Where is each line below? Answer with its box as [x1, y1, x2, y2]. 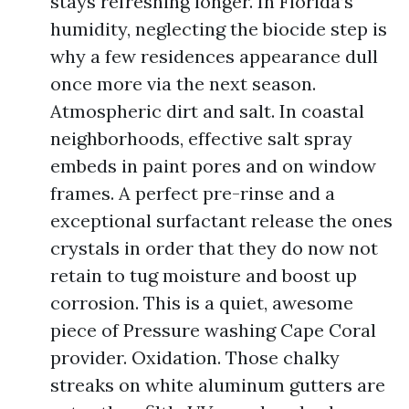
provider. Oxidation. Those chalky [50, 346, 340, 369]
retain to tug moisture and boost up [50, 264, 357, 287]
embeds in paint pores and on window [50, 154, 376, 177]
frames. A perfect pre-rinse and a [50, 182, 335, 204]
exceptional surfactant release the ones [50, 209, 393, 232]
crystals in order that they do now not [50, 236, 378, 259]
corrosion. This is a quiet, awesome [50, 291, 353, 314]
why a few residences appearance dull [50, 45, 378, 68]
